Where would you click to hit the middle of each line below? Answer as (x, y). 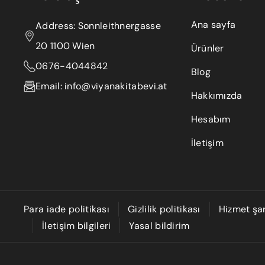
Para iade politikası (67, 209)
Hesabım (211, 119)
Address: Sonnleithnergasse (98, 26)
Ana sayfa (213, 25)
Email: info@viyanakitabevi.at (101, 86)
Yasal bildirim (159, 225)
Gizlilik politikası (164, 209)
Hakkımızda (216, 96)
